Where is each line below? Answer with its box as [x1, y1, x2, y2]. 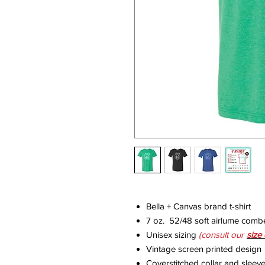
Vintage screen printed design [146, 243, 261, 254]
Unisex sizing [146, 229, 199, 240]
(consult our [199, 229, 246, 240]
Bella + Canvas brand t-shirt [146, 201, 251, 211]
